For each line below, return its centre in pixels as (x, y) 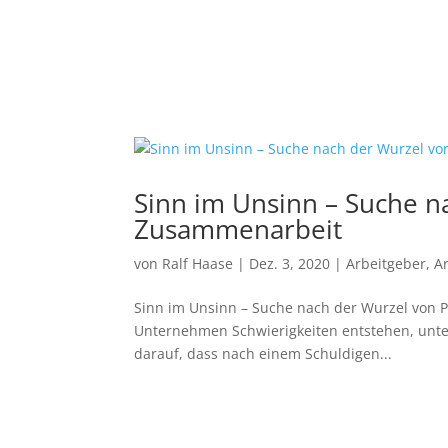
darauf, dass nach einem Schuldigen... (263, 353)
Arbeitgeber (386, 263)
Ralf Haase (198, 263)
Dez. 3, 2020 (290, 263)
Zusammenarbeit (238, 229)
